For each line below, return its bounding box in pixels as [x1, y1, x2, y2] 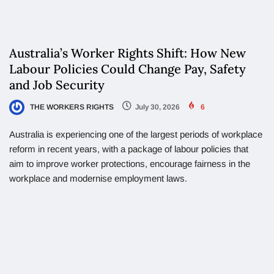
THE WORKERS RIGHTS [28, 104, 114, 113]
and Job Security [9, 78, 105, 94]
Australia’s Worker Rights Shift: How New [9, 46, 246, 62]
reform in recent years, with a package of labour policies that [9, 145, 248, 156]
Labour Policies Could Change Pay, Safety [9, 62, 246, 78]
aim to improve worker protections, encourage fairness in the [9, 160, 250, 171]
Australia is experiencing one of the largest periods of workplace [9, 130, 262, 141]
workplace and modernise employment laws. [9, 174, 187, 185]
